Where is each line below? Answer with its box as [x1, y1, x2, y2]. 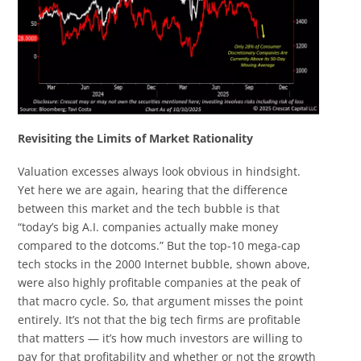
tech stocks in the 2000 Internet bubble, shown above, [18, 256, 311, 272]
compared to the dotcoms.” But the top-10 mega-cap [18, 238, 301, 254]
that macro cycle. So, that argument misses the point [18, 293, 304, 309]
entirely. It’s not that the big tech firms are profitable [18, 312, 301, 328]
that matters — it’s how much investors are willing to [18, 330, 303, 346]
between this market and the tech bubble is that [18, 201, 280, 217]
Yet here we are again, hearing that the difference [18, 182, 288, 198]
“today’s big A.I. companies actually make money [18, 219, 279, 235]
